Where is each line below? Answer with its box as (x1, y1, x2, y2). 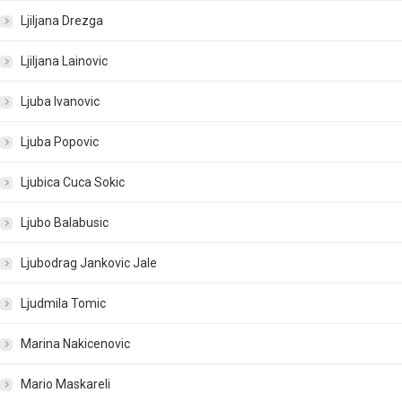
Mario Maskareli (21, 377, 110, 392)
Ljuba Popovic (21, 135, 99, 150)
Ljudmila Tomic (21, 296, 106, 311)
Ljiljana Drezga (21, 13, 103, 29)
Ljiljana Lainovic (21, 54, 108, 69)
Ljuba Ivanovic (21, 94, 100, 109)
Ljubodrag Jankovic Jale (21, 256, 157, 271)
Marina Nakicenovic (21, 336, 130, 352)
